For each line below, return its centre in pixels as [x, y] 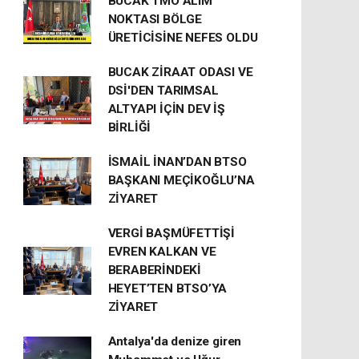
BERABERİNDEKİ [155, 270]
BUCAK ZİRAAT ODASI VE [180, 72]
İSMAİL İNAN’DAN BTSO [177, 162]
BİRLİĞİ [129, 127]
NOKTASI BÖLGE [155, 19]
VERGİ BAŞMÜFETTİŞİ [171, 233]
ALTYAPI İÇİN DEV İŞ [166, 109]
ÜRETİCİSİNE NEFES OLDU [183, 38]
